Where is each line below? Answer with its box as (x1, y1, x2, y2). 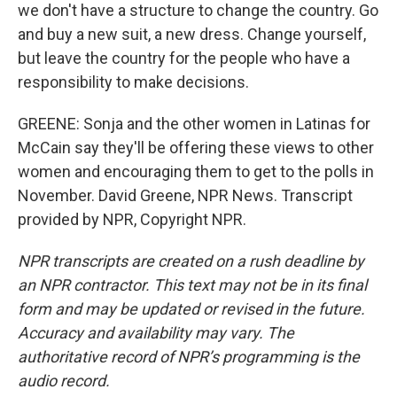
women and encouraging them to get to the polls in (18, 162, 374, 181)
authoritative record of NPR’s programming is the (18, 347, 360, 366)
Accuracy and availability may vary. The (18, 323, 294, 342)
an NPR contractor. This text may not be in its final (18, 276, 367, 294)
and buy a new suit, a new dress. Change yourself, (18, 25, 366, 43)
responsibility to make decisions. (18, 73, 249, 91)
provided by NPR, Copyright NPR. (18, 210, 246, 229)
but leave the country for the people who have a (18, 49, 350, 67)
